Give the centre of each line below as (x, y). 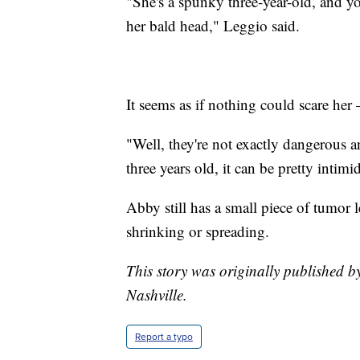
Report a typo (164, 336)
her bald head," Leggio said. (213, 25)
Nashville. (157, 294)
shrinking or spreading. (198, 231)
